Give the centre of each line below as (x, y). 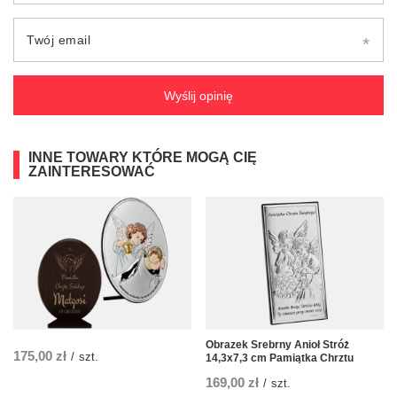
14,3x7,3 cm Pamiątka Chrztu (280, 358)
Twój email (58, 40)
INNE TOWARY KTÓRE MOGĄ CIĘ (143, 158)
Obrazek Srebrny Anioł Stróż (277, 345)
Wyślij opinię (198, 95)
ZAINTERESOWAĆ (92, 172)
